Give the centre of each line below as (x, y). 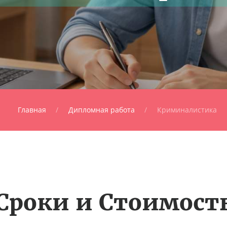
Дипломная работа (102, 109)
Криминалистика (187, 109)
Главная (32, 109)
